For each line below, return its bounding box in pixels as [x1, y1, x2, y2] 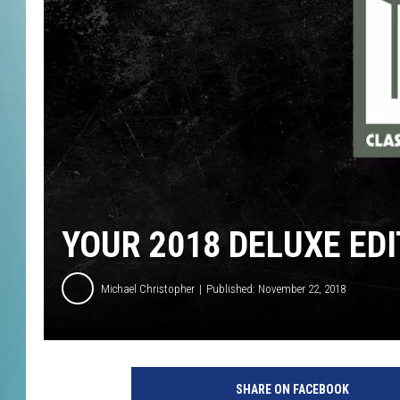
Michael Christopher [101, 281, 195, 296]
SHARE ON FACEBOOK [235, 382, 349, 397]
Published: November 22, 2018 [206, 281, 346, 296]
